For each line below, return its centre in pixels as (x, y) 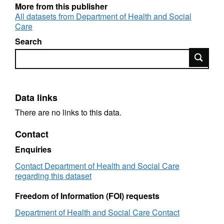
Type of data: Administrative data (87, 51)
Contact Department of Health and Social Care (97, 165)
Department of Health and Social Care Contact (97, 212)
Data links (36, 98)
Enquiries (33, 149)
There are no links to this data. (68, 112)
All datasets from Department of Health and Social (103, 16)
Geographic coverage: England (85, 7)
